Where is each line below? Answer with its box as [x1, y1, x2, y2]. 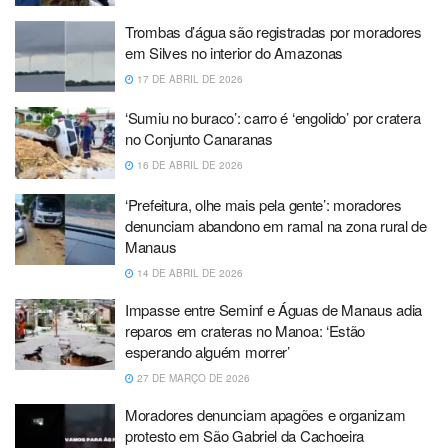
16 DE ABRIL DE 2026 [134, 158, 243, 173]
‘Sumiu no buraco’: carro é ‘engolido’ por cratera [125, 107, 421, 129]
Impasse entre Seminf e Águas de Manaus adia [125, 298, 423, 320]
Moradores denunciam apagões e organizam [125, 403, 406, 425]
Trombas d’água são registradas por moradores [125, 20, 422, 42]
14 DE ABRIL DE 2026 [134, 265, 243, 280]
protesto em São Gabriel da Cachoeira [125, 424, 365, 446]
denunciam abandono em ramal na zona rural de [125, 214, 427, 236]
